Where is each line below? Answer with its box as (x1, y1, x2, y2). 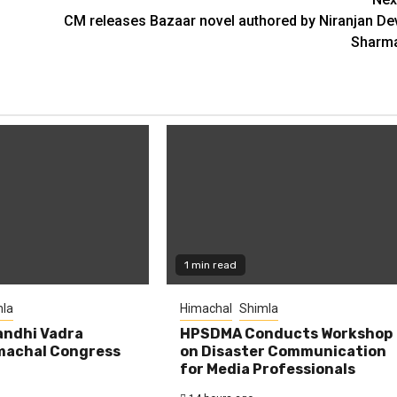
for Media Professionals (180, 361, 356, 378)
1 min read (184, 259, 237, 272)
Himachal (180, 301, 233, 316)
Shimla (239, 301, 279, 316)
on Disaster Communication (180, 343, 387, 361)
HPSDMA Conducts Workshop (180, 325, 393, 343)
